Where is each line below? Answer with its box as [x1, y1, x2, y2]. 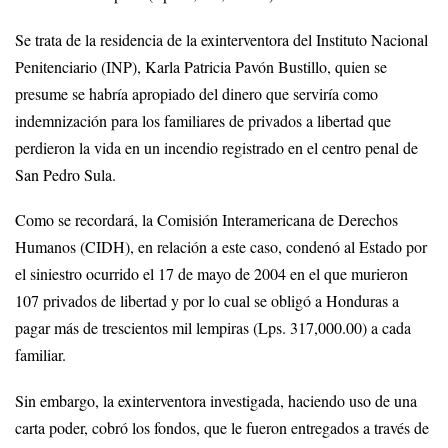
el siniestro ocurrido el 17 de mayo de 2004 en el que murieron [15, 263, 408, 286]
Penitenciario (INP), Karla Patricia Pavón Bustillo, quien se [15, 55, 387, 78]
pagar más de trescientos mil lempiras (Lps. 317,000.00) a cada [15, 317, 411, 340]
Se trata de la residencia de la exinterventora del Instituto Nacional [15, 28, 428, 51]
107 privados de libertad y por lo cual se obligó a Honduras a [15, 290, 399, 313]
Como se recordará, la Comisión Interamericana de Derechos [15, 209, 398, 232]
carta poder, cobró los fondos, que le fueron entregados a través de [15, 417, 429, 440]
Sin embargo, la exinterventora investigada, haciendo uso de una [15, 390, 417, 413]
